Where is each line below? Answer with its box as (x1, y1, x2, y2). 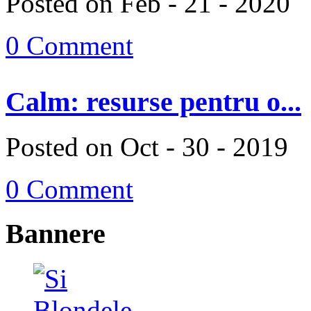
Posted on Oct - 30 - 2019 (6, 131, 288, 162)
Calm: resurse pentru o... (6, 86, 301, 118)
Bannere (6, 218, 106, 250)
